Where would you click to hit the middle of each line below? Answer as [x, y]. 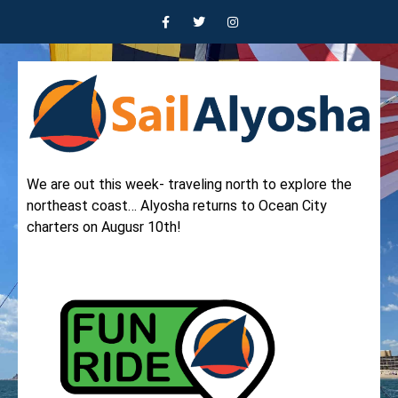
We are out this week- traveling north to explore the [189, 184]
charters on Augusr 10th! [104, 227]
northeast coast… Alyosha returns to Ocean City [177, 206]
